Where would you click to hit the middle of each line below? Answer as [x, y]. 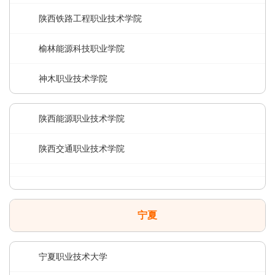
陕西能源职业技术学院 [82, 118]
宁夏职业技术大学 [73, 257]
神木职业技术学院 [73, 79]
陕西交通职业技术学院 [82, 149]
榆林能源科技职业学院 [82, 48]
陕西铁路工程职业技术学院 [90, 18]
